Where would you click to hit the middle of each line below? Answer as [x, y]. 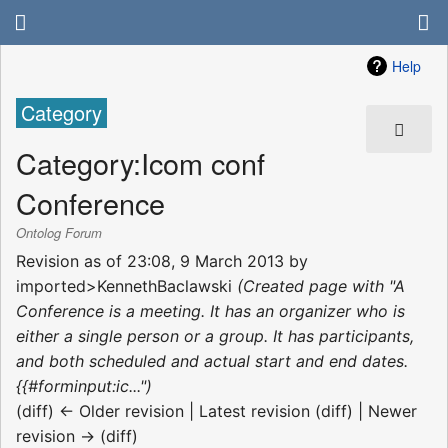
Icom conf [203, 162]
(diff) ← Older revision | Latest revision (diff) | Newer [216, 410]
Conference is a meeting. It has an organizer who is [210, 310]
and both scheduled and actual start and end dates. [212, 360]
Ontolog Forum [59, 233]
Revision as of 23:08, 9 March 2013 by [162, 260]
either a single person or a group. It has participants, [215, 335]
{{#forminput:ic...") [84, 385]
